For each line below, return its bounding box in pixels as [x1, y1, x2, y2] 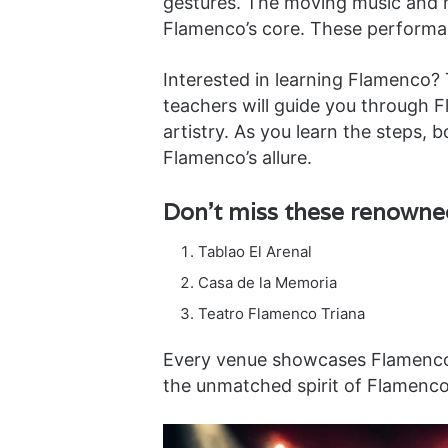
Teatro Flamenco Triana [197, 304, 365, 323]
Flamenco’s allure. [162, 146, 312, 168]
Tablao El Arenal [197, 242, 312, 261]
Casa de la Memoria [197, 273, 337, 292]
